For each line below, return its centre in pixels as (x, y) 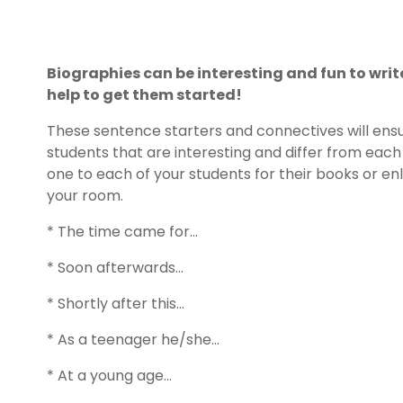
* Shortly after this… (116, 304)
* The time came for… (122, 232)
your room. (85, 196)
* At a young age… (109, 376)
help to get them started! (144, 95)
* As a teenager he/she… (133, 340)
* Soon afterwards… (115, 268)
